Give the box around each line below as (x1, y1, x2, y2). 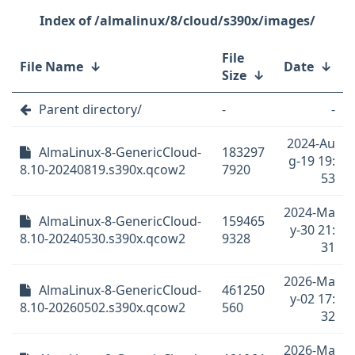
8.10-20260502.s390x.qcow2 (20, 299, 185, 316)
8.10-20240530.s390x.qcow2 (20, 230, 185, 247)
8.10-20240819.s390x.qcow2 (20, 161, 185, 178)
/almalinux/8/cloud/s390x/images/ (94, 12, 315, 29)
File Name (20, 58, 83, 75)
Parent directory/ (39, 101, 142, 118)
